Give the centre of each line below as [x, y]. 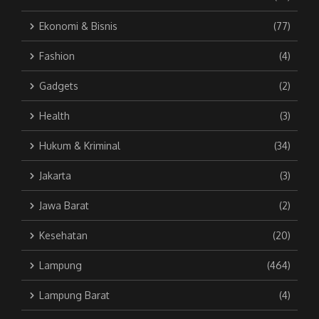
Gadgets [59, 86]
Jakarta [55, 176]
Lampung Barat [74, 295]
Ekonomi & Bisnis [78, 26]
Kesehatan [63, 235]
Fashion [57, 56]
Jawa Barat [64, 205]
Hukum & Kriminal [80, 146]
